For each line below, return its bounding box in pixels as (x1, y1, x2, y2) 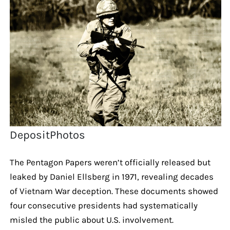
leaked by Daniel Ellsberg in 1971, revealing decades (9, 171, 214, 182)
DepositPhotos (10, 128, 86, 142)
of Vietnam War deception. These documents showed (9, 185, 218, 196)
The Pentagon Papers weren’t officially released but (9, 157, 210, 167)
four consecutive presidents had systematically (9, 200, 198, 210)
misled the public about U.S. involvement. (9, 214, 174, 225)
